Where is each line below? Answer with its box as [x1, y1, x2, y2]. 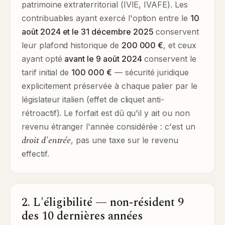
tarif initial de [22, 67, 72, 77]
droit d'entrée [22, 134, 71, 147]
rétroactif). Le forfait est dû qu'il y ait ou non [22, 108, 190, 118]
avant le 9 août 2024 [64, 54, 142, 64]
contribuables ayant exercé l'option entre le [22, 13, 190, 23]
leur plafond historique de [22, 40, 122, 50]
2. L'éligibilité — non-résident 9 [22, 194, 184, 211]
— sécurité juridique [111, 67, 189, 77]
